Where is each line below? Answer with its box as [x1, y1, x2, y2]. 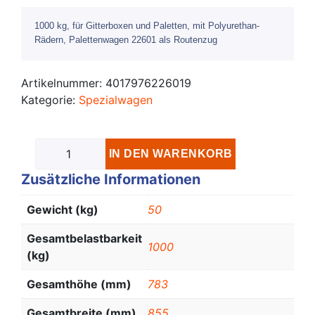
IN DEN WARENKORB [108, 148, 233, 160]
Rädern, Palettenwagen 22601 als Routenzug [34, 34, 217, 46]
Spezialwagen [79, 93, 153, 108]
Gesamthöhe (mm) [27, 277, 131, 292]
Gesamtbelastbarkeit [27, 231, 142, 246]
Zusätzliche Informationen [21, 171, 200, 188]
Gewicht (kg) [27, 202, 98, 217]
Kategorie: [21, 93, 79, 108]
